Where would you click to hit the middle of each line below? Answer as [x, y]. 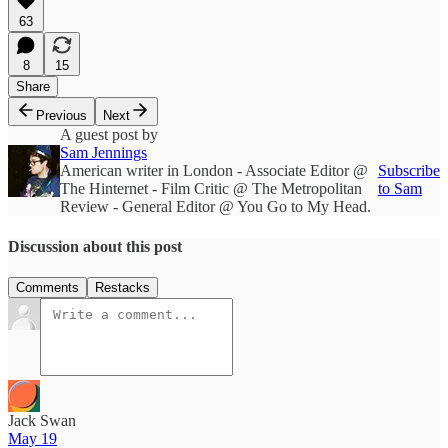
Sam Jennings [103, 153]
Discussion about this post [95, 246]
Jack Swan [42, 420]
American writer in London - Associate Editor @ [214, 171]
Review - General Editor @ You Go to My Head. [215, 207]
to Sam [400, 189]
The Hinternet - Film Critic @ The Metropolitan [211, 189]
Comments [47, 287]
